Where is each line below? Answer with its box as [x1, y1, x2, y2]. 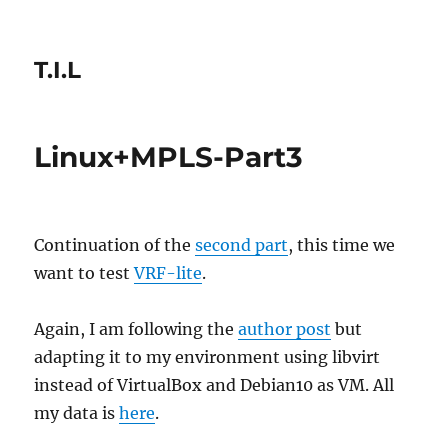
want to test [34, 263, 135, 283]
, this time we [288, 235, 396, 255]
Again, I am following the [34, 319, 239, 339]
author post [238, 319, 332, 339]
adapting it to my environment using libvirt [34, 347, 381, 367]
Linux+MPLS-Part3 [34, 140, 304, 174]
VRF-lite [134, 263, 203, 283]
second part [195, 235, 289, 255]
